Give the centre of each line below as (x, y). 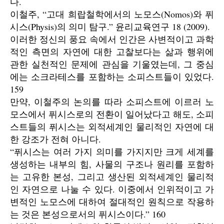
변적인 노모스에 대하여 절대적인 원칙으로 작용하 (112, 201)
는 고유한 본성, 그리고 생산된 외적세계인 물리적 (112, 176)
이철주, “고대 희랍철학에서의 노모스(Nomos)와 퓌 (112, 14)
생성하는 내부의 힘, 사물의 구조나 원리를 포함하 (112, 164)
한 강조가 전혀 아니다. (55, 139)
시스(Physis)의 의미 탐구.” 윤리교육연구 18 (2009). (110, 26)
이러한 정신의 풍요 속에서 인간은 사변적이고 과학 (112, 39)
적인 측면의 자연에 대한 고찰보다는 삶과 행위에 (112, 51)
